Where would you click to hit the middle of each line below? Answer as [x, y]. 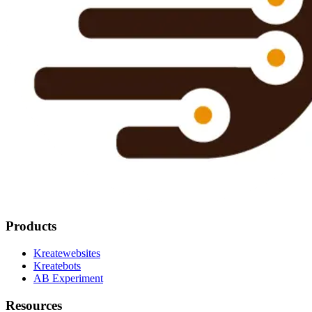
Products [31, 226]
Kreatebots [57, 266]
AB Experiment [68, 279]
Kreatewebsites [67, 253]
